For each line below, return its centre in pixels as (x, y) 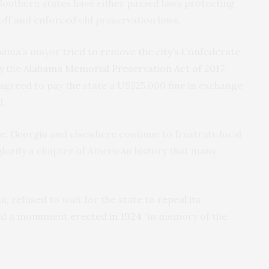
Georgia (29, 134)
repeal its (179, 199)
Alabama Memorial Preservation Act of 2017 (124, 68)
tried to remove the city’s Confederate (151, 51)
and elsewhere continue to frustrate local (144, 134)
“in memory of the (184, 216)
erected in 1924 (106, 216)
